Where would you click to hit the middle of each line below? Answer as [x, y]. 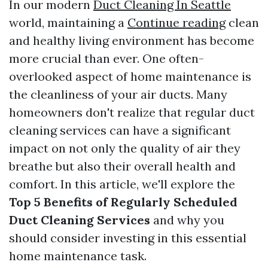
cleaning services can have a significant [120, 130]
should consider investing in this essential [128, 238]
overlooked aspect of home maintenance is [130, 76]
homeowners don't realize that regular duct [132, 112]
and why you [187, 220]
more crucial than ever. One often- [106, 58]
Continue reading [176, 22]
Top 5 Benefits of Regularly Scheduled [123, 202]
